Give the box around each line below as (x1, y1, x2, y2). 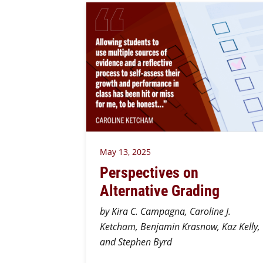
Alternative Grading (99, 180, 223, 200)
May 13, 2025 (99, 146, 151, 157)
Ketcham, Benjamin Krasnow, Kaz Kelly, (99, 220, 260, 233)
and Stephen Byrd (99, 235, 174, 248)
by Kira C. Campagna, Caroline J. (99, 205, 231, 218)
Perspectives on (99, 161, 198, 182)
